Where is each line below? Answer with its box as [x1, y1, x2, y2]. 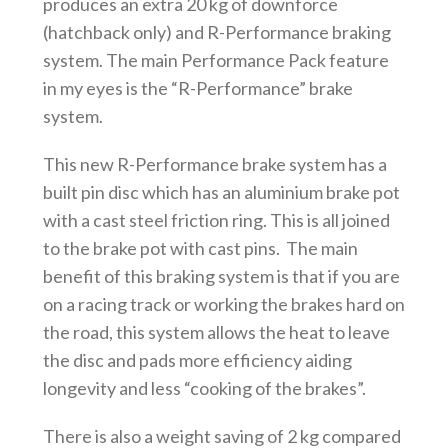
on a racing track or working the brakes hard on [42, 292, 405, 315]
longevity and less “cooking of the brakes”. [42, 376, 366, 399]
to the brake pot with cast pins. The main [42, 236, 358, 259]
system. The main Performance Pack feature [42, 48, 389, 71]
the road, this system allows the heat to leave [42, 320, 390, 343]
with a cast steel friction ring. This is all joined [42, 208, 390, 231]
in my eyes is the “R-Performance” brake [42, 76, 353, 99]
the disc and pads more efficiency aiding [42, 348, 352, 371]
